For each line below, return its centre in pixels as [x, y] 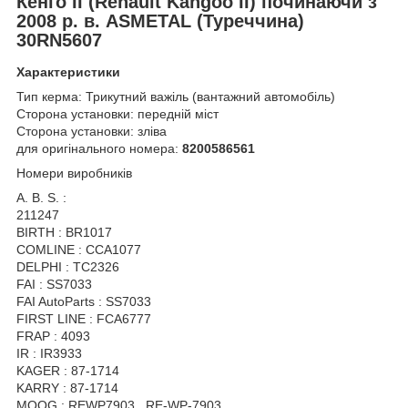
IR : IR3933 [49, 354]
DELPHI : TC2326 [68, 267]
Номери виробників [74, 173]
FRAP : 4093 [53, 337]
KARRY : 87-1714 [67, 388]
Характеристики [68, 72]
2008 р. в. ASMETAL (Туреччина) [160, 20]
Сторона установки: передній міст [117, 114]
